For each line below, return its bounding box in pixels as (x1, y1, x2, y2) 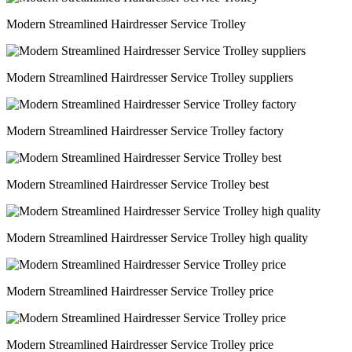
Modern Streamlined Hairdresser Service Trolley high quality (6, 231, 308, 244)
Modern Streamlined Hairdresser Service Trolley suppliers (6, 71, 293, 84)
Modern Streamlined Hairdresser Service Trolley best (6, 178, 269, 191)
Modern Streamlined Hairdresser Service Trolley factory (6, 124, 284, 137)
